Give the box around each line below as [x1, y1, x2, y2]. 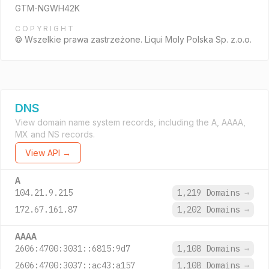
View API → [25, 148, 71, 158]
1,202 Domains [177, 204, 244, 215]
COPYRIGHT [15, 24, 75, 33]
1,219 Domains [177, 187, 244, 198]
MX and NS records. [15, 129, 95, 139]
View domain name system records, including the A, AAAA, [15, 117, 246, 127]
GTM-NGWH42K [15, 3, 80, 13]
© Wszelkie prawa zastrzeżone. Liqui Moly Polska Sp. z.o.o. [15, 34, 252, 44]
